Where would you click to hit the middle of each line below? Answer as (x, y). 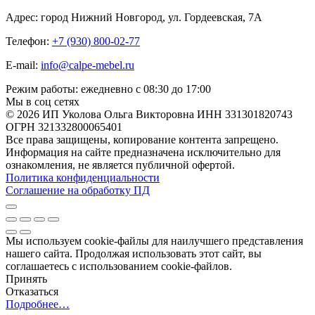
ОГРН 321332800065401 (64, 127)
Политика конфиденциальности (83, 177)
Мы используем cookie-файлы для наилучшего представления (154, 240)
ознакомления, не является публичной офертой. (120, 165)
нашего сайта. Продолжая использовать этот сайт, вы (134, 253)
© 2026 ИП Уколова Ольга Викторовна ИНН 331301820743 (149, 114)
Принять (26, 278)
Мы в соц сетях (43, 101)
